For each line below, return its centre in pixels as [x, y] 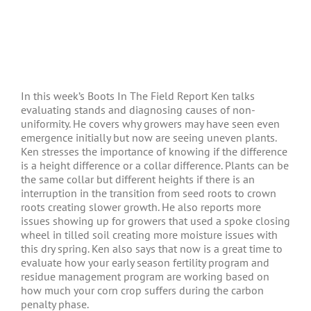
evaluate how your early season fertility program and [145, 262]
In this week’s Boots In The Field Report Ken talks [138, 96]
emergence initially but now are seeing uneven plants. [149, 137]
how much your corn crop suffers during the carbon [142, 290]
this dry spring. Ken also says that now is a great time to [152, 249]
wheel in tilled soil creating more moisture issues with [149, 235]
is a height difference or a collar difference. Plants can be [155, 165]
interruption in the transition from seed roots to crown [149, 193]
